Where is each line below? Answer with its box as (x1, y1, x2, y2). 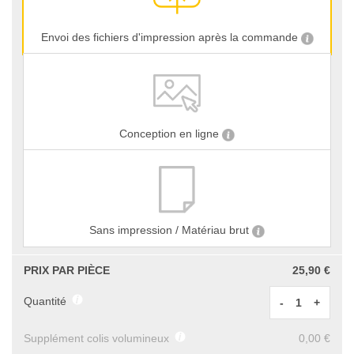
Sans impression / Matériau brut (89, 224, 252, 237)
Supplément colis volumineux (24, 332, 172, 345)
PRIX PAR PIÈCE (24, 264, 110, 277)
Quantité (24, 295, 70, 308)
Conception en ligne (119, 127, 222, 141)
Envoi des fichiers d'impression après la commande (40, 31, 301, 44)
